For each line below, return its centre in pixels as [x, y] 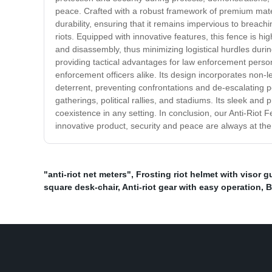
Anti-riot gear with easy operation [192, 187]
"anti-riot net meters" [87, 175]
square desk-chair [81, 187]
